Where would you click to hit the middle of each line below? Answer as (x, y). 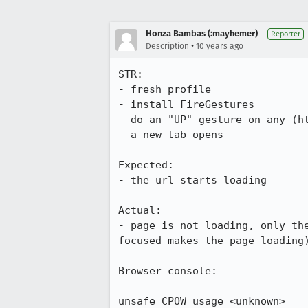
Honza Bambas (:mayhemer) (202, 33)
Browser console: (168, 271)
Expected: (146, 165)
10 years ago (220, 46)
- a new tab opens (171, 135)
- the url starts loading (192, 180)
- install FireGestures (186, 104)
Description (167, 46)
